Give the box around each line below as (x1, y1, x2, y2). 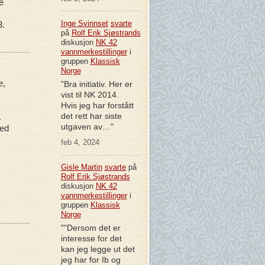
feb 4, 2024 (60, 137, 99, 147)
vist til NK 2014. (60, 89, 119, 99)
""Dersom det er (60, 223, 121, 233)
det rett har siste (60, 111, 122, 121)
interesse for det (60, 234, 122, 244)
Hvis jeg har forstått (60, 100, 134, 110)
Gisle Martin (60, 163, 102, 172)
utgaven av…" (60, 121, 114, 131)
